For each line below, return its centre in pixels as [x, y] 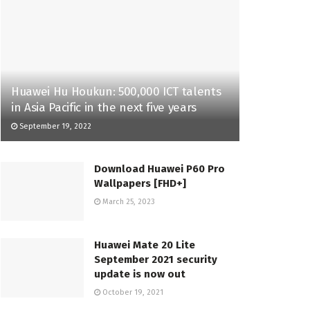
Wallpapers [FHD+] [140, 183]
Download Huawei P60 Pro [159, 168]
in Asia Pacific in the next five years [104, 107]
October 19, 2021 [132, 293]
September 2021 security [156, 260]
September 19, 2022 [54, 126]
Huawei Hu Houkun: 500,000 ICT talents [116, 91]
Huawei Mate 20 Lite [145, 245]
